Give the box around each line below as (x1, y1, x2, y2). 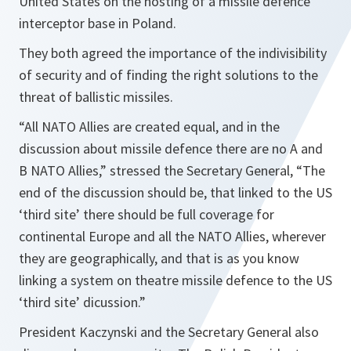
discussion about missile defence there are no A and (19, 139, 323, 157)
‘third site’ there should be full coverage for (19, 204, 274, 223)
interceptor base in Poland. (19, 13, 176, 32)
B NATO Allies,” (19, 161, 107, 179)
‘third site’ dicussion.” (19, 292, 146, 311)
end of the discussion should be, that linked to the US (19, 183, 332, 201)
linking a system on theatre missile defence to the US (19, 270, 332, 289)
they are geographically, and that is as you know (19, 248, 299, 267)
